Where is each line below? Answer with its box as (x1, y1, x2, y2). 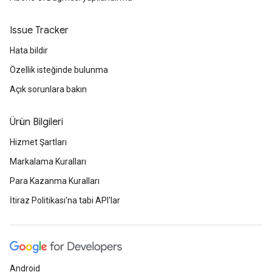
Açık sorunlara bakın (10, 84, 87, 94)
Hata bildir (10, 46, 48, 55)
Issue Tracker (10, 24, 69, 36)
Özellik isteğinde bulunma (10, 65, 108, 75)
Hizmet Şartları (10, 137, 67, 147)
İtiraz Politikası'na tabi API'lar (10, 195, 120, 205)
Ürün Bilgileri (10, 116, 63, 128)
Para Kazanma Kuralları (10, 176, 100, 186)
